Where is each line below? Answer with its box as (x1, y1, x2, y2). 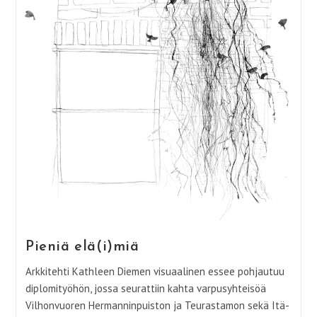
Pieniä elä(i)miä (25, 239, 139, 254)
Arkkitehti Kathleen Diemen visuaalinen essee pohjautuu (25, 264, 284, 278)
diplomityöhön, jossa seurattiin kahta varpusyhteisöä (25, 281, 266, 295)
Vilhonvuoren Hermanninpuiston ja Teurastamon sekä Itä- (25, 298, 289, 312)
